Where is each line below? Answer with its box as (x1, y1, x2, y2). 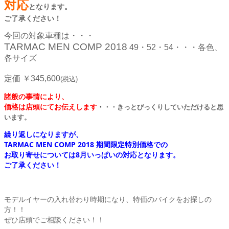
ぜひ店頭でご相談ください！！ (4, 214, 104, 224)
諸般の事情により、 (4, 91, 68, 101)
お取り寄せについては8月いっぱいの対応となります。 (4, 149, 180, 159)
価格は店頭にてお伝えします (4, 101, 97, 111)
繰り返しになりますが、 (4, 129, 83, 139)
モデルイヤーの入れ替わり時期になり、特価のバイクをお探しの (4, 194, 212, 204)
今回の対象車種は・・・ (4, 31, 94, 40)
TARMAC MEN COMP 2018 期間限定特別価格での (4, 139, 168, 149)
